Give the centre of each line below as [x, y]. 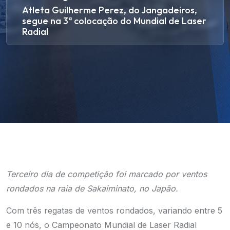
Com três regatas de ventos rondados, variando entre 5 [114, 210]
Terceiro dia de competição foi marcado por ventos [107, 174]
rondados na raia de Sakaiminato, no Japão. [92, 188]
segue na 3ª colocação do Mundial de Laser [114, 21]
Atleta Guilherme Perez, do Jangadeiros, [110, 10]
